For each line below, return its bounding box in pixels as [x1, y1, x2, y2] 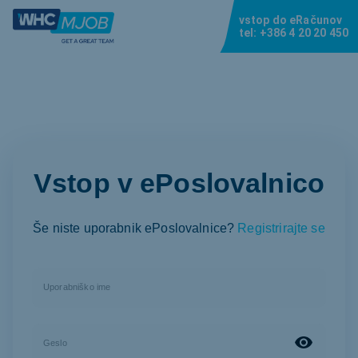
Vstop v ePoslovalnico [33, 168, 325, 199]
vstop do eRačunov [238, 14, 343, 26]
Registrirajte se [237, 221, 325, 236]
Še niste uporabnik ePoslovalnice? [33, 221, 235, 236]
